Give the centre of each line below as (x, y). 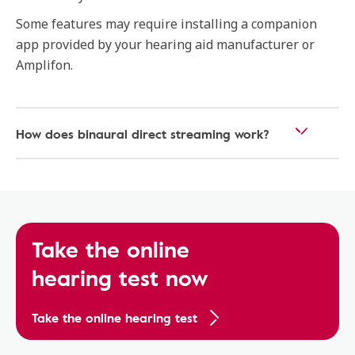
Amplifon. (44, 65)
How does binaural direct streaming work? (143, 134)
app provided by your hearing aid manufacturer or (165, 44)
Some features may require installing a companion (166, 24)
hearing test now (120, 277)
